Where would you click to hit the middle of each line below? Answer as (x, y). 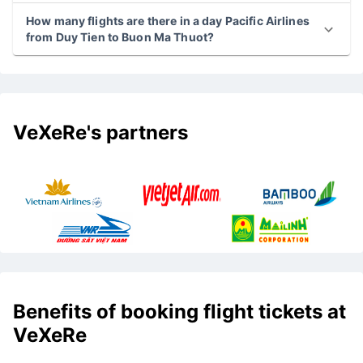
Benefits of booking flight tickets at (179, 311)
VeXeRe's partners (103, 133)
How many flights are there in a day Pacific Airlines (168, 21)
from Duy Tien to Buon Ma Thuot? (120, 37)
